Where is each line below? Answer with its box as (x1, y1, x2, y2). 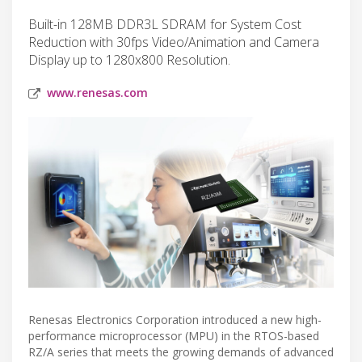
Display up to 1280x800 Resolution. (28, 50, 230, 69)
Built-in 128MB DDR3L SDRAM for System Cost (28, 15, 301, 33)
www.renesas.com (47, 84, 148, 100)
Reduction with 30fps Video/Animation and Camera (28, 32, 319, 51)
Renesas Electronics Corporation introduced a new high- (28, 312, 322, 328)
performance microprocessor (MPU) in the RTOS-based (28, 328, 319, 344)
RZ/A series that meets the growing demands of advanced (28, 344, 334, 360)
